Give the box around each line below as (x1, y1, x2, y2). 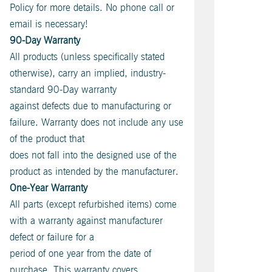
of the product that (10, 132, 84, 146)
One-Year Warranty (10, 181, 87, 195)
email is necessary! (10, 17, 88, 31)
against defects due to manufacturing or (10, 99, 171, 113)
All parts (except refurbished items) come (10, 197, 177, 211)
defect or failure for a (10, 230, 94, 244)
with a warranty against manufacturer (10, 214, 163, 228)
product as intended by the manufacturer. (10, 165, 178, 178)
